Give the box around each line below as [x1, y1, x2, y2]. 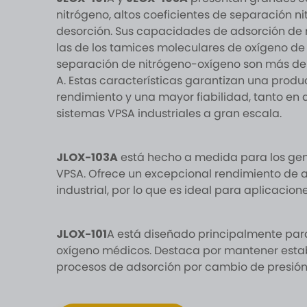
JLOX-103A [56, 149, 118, 165]
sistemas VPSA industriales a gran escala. [56, 106, 282, 121]
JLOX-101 [56, 226, 107, 242]
